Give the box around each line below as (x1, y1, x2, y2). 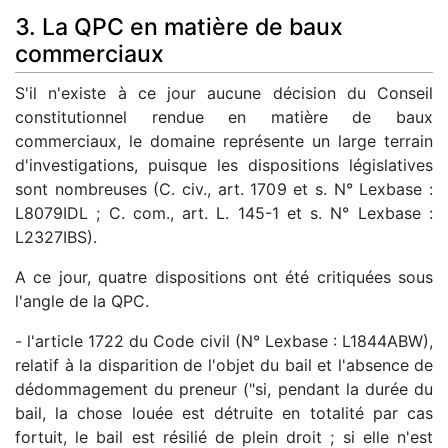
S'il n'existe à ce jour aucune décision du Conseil (15, 83, 433, 104)
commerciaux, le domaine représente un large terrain (15, 131, 433, 152)
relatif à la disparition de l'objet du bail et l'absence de (15, 355, 433, 376)
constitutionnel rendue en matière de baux (15, 107, 433, 128)
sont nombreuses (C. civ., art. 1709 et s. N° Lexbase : (15, 179, 433, 200)
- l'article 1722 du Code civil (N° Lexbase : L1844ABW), (15, 331, 433, 352)
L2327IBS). (15, 227, 97, 248)
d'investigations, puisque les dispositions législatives (15, 155, 433, 176)
